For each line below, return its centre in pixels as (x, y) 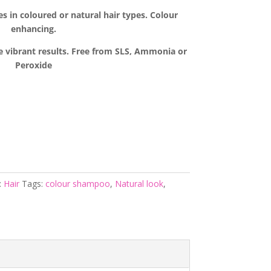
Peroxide (34, 65)
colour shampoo (77, 183)
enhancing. (34, 28)
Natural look (139, 183)
